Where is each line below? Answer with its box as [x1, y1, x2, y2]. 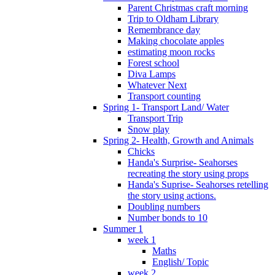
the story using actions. [128, 190, 216, 201]
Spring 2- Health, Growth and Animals [103, 135, 254, 146]
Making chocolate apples [128, 36, 224, 47]
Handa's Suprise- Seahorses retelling [128, 179, 268, 190]
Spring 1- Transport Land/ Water [103, 102, 229, 113]
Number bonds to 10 [128, 212, 207, 223]
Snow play [128, 124, 169, 135]
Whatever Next [128, 80, 187, 91]
